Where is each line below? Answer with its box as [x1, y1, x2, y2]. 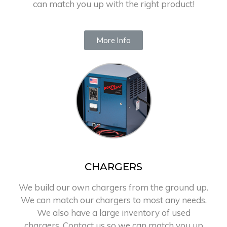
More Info [96, 35, 131, 45]
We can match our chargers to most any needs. [20, 194, 207, 205]
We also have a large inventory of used [36, 207, 191, 218]
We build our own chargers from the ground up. [19, 181, 208, 193]
